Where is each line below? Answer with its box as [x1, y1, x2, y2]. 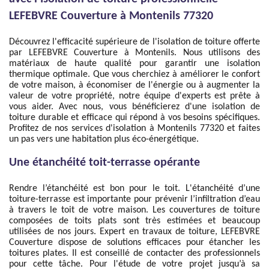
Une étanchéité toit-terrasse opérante [9, 157, 200, 169]
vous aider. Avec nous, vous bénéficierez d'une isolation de [9, 102, 260, 112]
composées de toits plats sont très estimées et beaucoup [9, 216, 260, 226]
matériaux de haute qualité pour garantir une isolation [9, 59, 260, 68]
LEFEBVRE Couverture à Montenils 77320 [9, 10, 213, 22]
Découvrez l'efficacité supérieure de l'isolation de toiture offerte [9, 37, 260, 47]
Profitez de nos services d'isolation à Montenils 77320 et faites [9, 124, 260, 133]
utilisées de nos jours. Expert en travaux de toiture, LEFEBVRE [9, 227, 260, 237]
